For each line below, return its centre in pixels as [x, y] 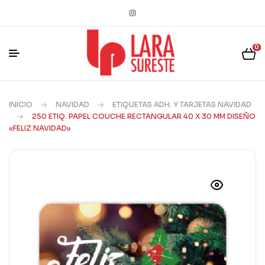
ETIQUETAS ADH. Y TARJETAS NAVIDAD [182, 104]
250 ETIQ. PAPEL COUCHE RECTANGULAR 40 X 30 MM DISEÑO [144, 116]
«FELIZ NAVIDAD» [40, 128]
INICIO [21, 104]
